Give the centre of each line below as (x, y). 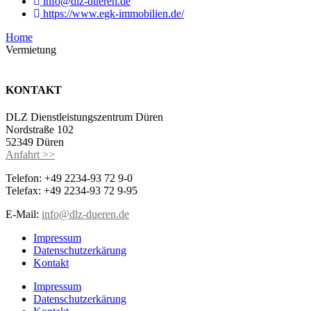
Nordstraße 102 (40, 129)
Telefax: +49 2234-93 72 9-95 (72, 190)
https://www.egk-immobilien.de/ (114, 14)
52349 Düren (35, 142)
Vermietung (31, 50)
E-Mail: (22, 214)
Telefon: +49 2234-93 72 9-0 (69, 178)
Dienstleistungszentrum (83, 117)
